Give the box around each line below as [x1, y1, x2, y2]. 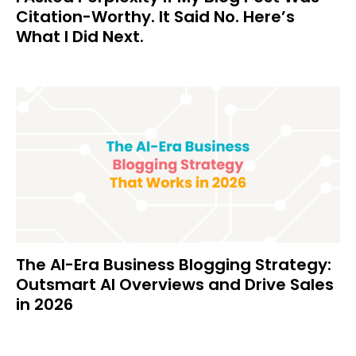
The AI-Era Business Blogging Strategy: [16, 253, 331, 276]
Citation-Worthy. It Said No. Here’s [16, 5, 295, 28]
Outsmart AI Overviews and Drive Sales [16, 273, 334, 296]
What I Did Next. [16, 25, 144, 48]
